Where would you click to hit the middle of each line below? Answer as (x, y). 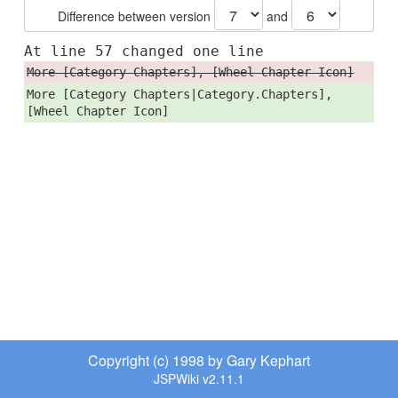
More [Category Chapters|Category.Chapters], (180, 94)
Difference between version (136, 16)
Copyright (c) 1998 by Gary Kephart (199, 360)
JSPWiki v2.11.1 (199, 378)
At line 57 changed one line (144, 51)
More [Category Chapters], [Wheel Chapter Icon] (191, 72)
